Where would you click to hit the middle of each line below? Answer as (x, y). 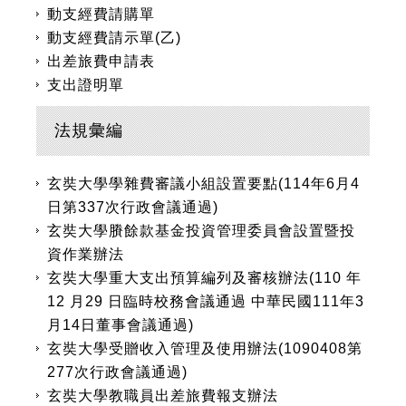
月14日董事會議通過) (121, 325)
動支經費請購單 (101, 14)
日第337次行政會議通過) (133, 207)
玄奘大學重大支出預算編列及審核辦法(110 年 (204, 278)
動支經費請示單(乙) (114, 38)
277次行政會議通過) (117, 372)
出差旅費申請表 (101, 61)
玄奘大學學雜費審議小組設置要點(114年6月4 (203, 184)
